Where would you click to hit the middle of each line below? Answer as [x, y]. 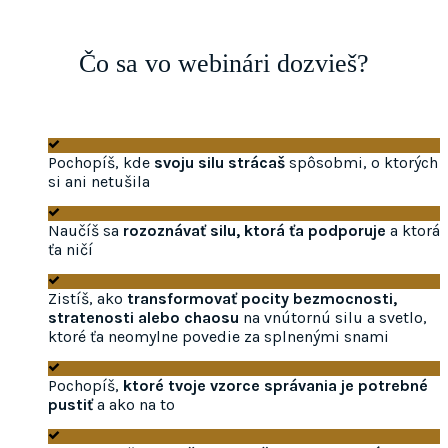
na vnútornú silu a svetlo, [333, 318]
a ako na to [136, 405]
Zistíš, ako [87, 299]
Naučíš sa [85, 231]
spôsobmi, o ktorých [361, 163]
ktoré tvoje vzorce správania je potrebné [275, 386]
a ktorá [413, 231]
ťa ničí [70, 250]
